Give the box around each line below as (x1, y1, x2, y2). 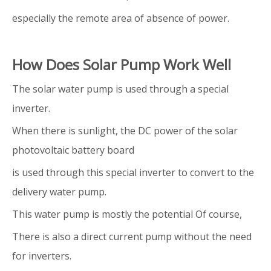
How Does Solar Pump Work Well (12, 54, 231, 74)
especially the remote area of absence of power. (12, 11, 229, 25)
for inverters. (12, 249, 71, 263)
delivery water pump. (12, 184, 106, 198)
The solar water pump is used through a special (12, 82, 229, 96)
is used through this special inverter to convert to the (12, 165, 254, 179)
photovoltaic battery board (12, 143, 134, 157)
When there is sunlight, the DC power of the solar (12, 123, 238, 137)
